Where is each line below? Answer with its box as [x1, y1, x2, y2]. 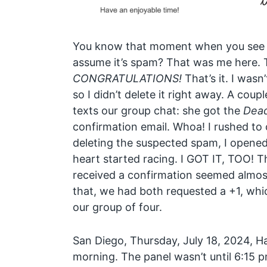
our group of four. [72, 201, 162, 214]
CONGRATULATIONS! [72, 72, 182, 85]
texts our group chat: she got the [72, 104, 243, 117]
